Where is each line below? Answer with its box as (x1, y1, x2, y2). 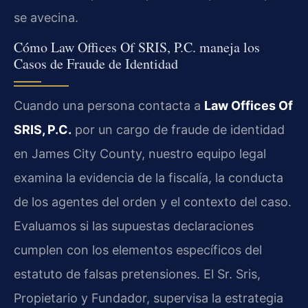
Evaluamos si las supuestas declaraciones (14, 219, 254, 234)
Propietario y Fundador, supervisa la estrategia (14, 291, 283, 306)
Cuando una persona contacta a (14, 98, 204, 113)
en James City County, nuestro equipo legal (14, 146, 266, 162)
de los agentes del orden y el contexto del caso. (14, 195, 291, 210)
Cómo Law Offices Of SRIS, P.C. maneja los (14, 38, 260, 57)
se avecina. (14, 10, 78, 25)
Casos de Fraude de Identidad (14, 54, 178, 74)
